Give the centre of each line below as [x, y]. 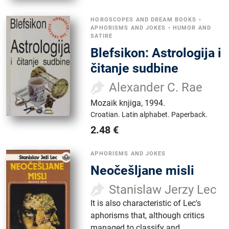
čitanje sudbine [135, 68]
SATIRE [102, 36]
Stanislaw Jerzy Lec [163, 190]
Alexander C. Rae [156, 88]
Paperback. [190, 115]
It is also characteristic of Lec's [146, 203]
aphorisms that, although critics [148, 216]
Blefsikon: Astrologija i [156, 53]
